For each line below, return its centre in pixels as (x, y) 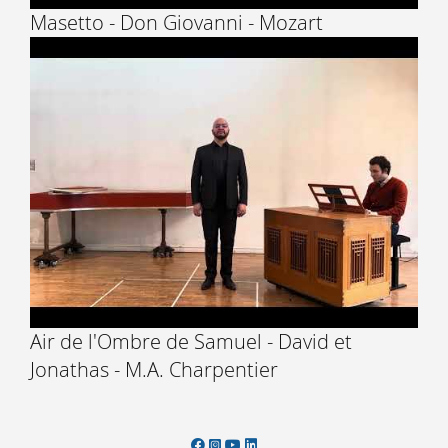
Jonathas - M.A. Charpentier (154, 369)
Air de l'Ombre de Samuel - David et (191, 341)
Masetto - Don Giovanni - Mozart (176, 22)
